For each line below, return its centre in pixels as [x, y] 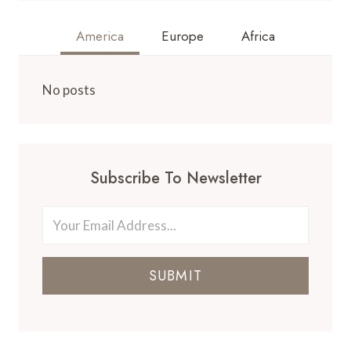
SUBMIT [175, 276]
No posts [69, 89]
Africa [258, 36]
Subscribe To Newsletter [175, 178]
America [100, 36]
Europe [183, 36]
